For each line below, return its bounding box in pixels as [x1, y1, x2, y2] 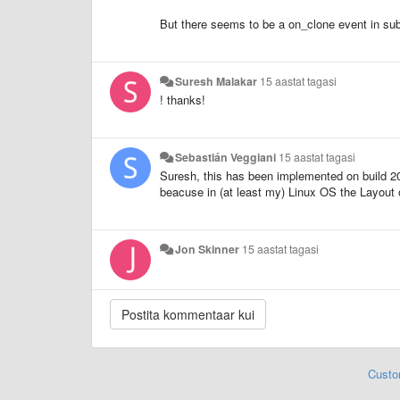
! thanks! [160, 90, 205, 108]
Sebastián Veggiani [175, 148, 277, 165]
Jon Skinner [175, 240, 240, 257]
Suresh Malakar [175, 72, 258, 89]
